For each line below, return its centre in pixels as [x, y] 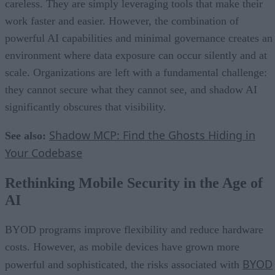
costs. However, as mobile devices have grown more [122, 246]
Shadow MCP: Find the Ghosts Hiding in [152, 135]
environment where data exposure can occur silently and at [136, 55]
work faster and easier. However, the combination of [122, 21]
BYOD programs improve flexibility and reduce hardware [134, 229]
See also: [25, 135]
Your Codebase [44, 153]
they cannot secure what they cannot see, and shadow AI [131, 89]
